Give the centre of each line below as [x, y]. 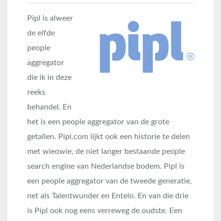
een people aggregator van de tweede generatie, [110, 181]
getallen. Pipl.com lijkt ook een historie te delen [109, 137]
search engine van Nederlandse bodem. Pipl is [106, 166]
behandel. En [49, 107]
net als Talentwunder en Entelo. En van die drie [108, 196]
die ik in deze [49, 77]
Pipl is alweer [50, 18]
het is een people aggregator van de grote [98, 122]
